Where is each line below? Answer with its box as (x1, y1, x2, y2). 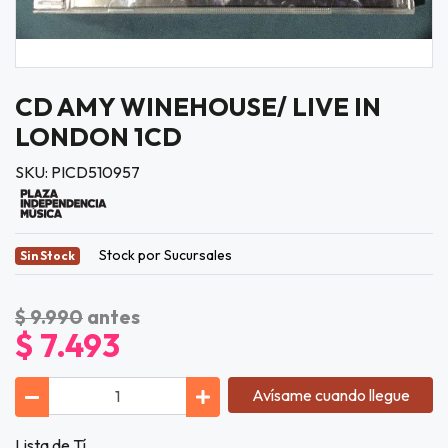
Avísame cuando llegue (251, 385, 410, 406)
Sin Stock (19, 248, 75, 263)
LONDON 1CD (15, 120, 182, 153)
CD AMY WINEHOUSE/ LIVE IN (15, 90, 381, 123)
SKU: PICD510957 (15, 162, 140, 182)
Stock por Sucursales (98, 246, 232, 264)
